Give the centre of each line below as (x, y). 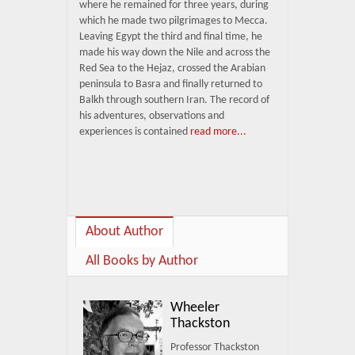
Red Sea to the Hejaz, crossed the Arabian (172, 69)
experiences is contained (134, 132)
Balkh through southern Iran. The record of (174, 100)
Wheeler (195, 308)
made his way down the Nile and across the (175, 53)
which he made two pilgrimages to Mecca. (174, 21)
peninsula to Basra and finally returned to (171, 84)
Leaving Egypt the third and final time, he (171, 37)
